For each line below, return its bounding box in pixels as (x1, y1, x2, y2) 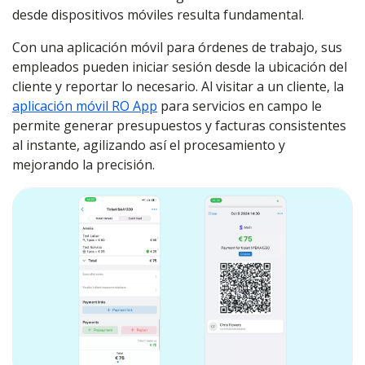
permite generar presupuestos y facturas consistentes (12, 117, 346, 134)
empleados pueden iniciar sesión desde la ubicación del (12, 58, 347, 76)
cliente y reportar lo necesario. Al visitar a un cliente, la (12, 77, 344, 95)
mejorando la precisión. (12, 156, 155, 174)
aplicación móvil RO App (12, 97, 157, 115)
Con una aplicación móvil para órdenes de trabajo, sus (12, 38, 342, 56)
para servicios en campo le (157, 97, 322, 115)
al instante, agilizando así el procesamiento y (12, 136, 285, 154)
